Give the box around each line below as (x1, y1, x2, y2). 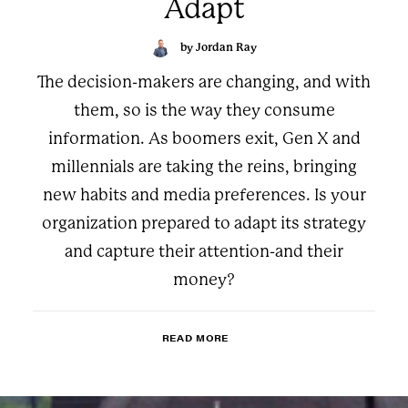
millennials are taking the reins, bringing (51, 158, 357, 176)
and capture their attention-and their (65, 242, 343, 260)
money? (173, 270, 235, 289)
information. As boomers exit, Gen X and (47, 129, 361, 148)
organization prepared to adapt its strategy (42, 214, 366, 232)
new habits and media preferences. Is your (42, 186, 366, 204)
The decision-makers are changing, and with (37, 73, 371, 91)
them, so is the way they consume (73, 101, 335, 119)
